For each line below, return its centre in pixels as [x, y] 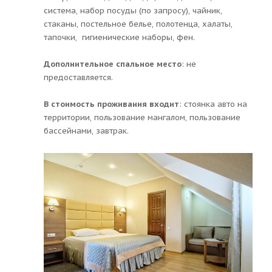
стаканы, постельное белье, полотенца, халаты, [138, 24]
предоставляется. [78, 77]
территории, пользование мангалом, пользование [142, 117]
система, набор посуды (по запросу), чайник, [133, 10]
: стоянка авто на [213, 104]
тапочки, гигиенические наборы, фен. [119, 37]
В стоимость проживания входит [111, 104]
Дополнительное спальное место [113, 64]
